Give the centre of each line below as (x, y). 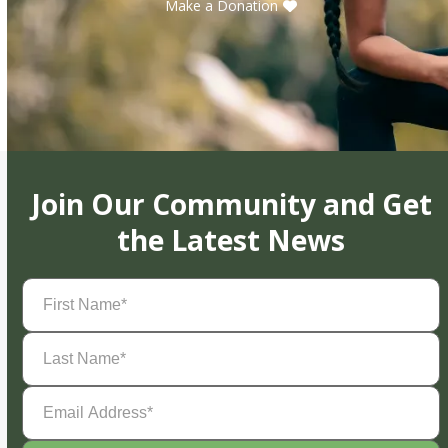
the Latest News (231, 239)
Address (51, 412)
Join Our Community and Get (231, 203)
